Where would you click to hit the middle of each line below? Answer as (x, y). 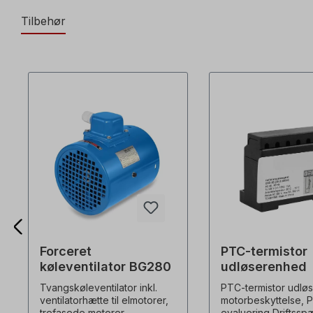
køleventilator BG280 (105, 267)
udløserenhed (263, 267)
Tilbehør (43, 21)
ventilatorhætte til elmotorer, (104, 300)
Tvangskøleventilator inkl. (98, 288)
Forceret (65, 252)
